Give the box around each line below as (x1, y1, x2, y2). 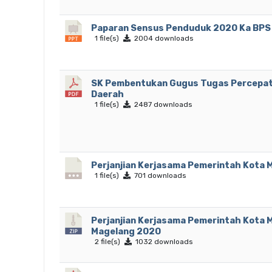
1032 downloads (132, 237, 193, 246)
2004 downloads (131, 34, 194, 42)
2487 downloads (131, 100, 192, 109)
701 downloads (131, 171, 186, 180)
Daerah (91, 89, 124, 100)
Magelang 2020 (91, 226, 161, 237)
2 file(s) (91, 237, 120, 246)
